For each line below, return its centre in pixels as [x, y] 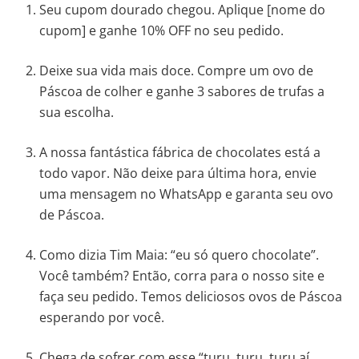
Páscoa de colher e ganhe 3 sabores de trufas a [182, 91]
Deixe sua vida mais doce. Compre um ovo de [177, 70]
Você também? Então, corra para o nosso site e [182, 275]
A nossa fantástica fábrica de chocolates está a [180, 152]
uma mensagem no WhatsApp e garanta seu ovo [187, 194]
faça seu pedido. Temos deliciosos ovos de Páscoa [191, 296]
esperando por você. [104, 317]
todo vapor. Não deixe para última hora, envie [178, 173]
